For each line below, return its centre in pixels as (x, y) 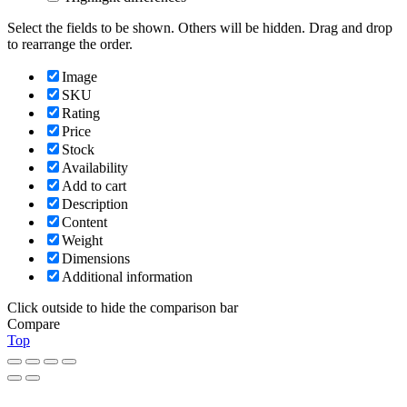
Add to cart (94, 185)
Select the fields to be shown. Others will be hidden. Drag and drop (200, 27)
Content (84, 222)
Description (95, 203)
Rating (81, 113)
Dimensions (96, 258)
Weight (82, 240)
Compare (34, 323)
